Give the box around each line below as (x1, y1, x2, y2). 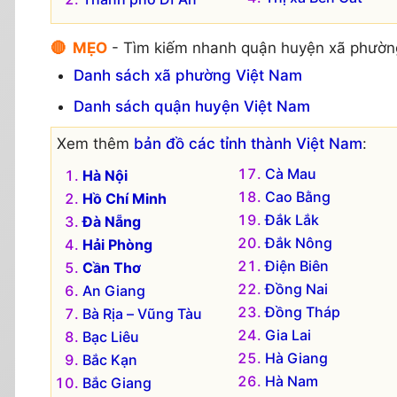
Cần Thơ (82, 258, 141, 276)
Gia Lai (264, 325, 311, 344)
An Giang (82, 281, 145, 300)
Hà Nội (82, 166, 128, 184)
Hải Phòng (82, 235, 152, 253)
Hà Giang (264, 348, 328, 367)
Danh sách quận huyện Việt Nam (73, 97, 310, 115)
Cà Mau (264, 164, 316, 183)
